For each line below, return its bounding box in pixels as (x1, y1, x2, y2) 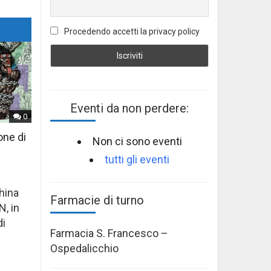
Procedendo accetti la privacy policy (62, 27, 200, 37)
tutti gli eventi (105, 152, 169, 166)
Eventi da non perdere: (70, 100, 189, 116)
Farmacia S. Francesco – (50, 226, 168, 240)
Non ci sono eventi (92, 134, 182, 148)
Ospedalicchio (50, 241, 119, 255)
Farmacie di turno (50, 192, 144, 207)
